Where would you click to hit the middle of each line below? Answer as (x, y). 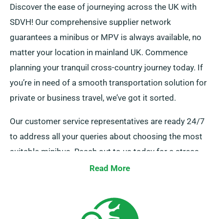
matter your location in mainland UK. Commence (99, 53)
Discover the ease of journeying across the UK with (103, 7)
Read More (109, 168)
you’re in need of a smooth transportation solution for (108, 83)
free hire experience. (47, 167)
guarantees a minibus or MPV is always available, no (106, 37)
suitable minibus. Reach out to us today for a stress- (106, 152)
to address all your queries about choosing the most (106, 137)
